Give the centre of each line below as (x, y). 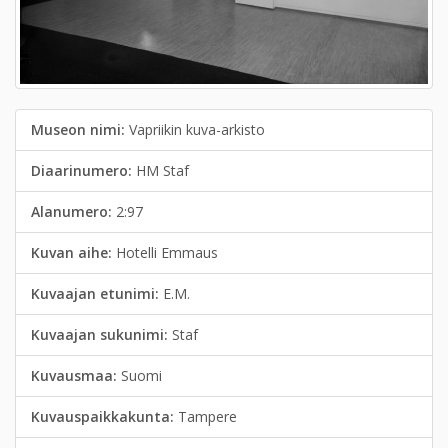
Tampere (207, 416)
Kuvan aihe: (73, 252)
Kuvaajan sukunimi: (101, 334)
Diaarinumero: (83, 170)
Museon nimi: (80, 129)
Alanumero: (73, 211)
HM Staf (162, 170)
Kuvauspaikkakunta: (104, 416)
